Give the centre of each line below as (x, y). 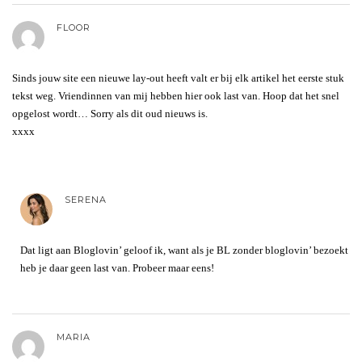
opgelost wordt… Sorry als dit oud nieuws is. (110, 113)
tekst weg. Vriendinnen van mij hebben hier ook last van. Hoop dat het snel (176, 95)
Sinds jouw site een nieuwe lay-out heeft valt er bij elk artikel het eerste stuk (178, 78)
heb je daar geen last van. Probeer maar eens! (117, 267)
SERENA (86, 199)
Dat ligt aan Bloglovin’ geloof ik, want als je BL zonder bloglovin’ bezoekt (184, 250)
